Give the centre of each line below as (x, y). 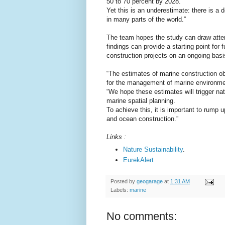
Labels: (120, 190)
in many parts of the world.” (146, 20)
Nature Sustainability (153, 149)
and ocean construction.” (142, 119)
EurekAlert (138, 160)
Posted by (124, 181)
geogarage (150, 181)
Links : (116, 137)
